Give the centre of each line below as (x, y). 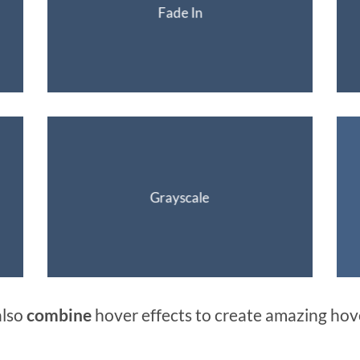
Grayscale (180, 197)
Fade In (180, 12)
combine (57, 315)
